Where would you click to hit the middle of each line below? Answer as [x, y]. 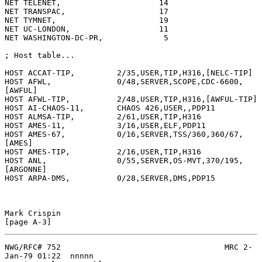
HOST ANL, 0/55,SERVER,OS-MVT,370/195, [124, 160]
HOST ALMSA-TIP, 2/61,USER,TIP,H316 [103, 116]
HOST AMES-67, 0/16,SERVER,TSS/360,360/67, [124, 134]
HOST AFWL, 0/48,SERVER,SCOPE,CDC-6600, [124, 81]
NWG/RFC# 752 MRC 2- [129, 247]
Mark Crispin [33, 213]
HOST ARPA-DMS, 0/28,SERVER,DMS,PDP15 [110, 178]
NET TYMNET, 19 [87, 20]
